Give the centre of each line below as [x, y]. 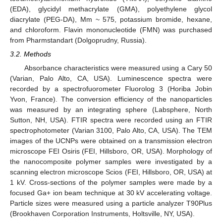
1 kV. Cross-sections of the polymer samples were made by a [111, 183]
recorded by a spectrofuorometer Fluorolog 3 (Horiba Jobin [111, 89]
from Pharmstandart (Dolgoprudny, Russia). [78, 40]
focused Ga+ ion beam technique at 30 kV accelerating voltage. [111, 193]
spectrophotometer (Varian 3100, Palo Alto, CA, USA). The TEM [111, 131]
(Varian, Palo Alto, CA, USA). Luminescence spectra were [111, 79]
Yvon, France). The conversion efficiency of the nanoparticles [111, 99]
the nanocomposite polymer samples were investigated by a [111, 162]
